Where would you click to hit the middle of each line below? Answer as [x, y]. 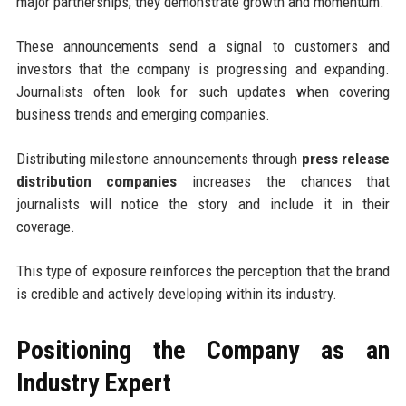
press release [346, 158]
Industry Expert [93, 382]
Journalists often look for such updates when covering [203, 91]
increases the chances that [284, 181]
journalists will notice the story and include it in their [203, 203]
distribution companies [97, 181]
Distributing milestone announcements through [159, 158]
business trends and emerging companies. [143, 114]
